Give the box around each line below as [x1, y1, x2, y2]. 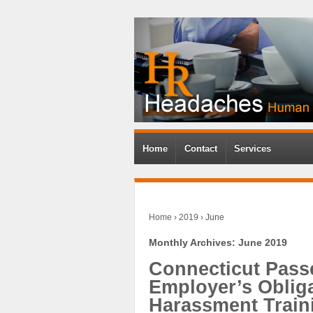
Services [234, 143, 272, 154]
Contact [184, 143, 218, 154]
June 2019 [238, 236, 287, 248]
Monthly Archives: [149, 236, 238, 248]
